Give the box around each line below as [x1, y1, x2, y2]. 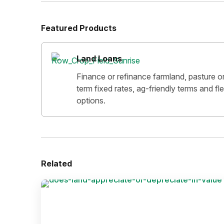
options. [76, 95, 105, 105]
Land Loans [76, 53, 122, 63]
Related [41, 158, 72, 168]
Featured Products [41, 23, 116, 33]
